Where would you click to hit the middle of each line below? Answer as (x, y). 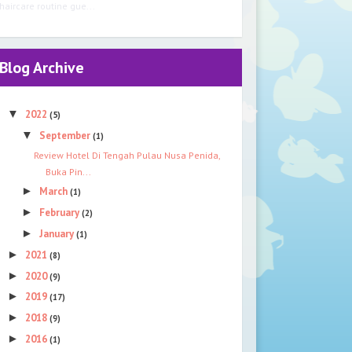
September (66, 135)
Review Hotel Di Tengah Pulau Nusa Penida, (126, 155)
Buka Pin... (68, 171)
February (61, 213)
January (58, 234)
